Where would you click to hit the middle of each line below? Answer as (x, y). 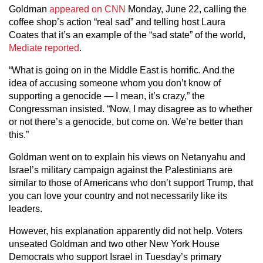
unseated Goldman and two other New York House (114, 244)
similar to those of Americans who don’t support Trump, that (131, 183)
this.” (19, 135)
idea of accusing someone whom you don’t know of (115, 83)
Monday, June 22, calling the (186, 9)
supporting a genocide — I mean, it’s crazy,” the (107, 96)
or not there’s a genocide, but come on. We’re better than (126, 122)
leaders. (26, 209)
